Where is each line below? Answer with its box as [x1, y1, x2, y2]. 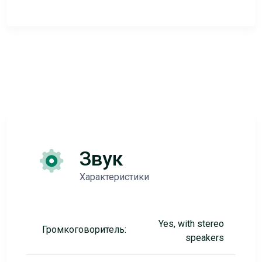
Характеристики [79, 171, 149, 182]
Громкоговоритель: [42, 224, 126, 235]
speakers [185, 232, 224, 243]
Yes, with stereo [158, 218, 224, 229]
